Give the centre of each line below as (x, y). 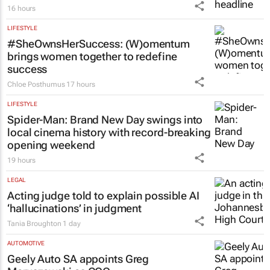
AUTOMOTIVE (26, 243)
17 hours (81, 84)
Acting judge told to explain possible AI (103, 195)
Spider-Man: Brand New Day (76, 119)
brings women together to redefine (92, 56)
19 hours (22, 160)
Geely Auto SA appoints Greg (78, 259)
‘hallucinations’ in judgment (75, 208)
